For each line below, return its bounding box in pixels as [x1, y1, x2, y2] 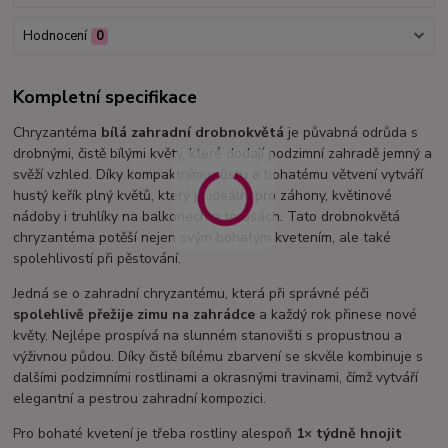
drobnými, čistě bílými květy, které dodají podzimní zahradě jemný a [13, 143, 433, 163]
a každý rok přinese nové [255, 304, 418, 324]
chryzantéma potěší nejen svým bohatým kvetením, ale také [13, 227, 392, 247]
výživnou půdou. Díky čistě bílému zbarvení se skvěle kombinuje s [13, 346, 424, 366]
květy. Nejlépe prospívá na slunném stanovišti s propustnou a [13, 325, 403, 345]
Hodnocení [22, 27, 87, 46]
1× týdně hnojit [296, 423, 403, 443]
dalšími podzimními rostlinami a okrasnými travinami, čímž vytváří [13, 367, 419, 387]
